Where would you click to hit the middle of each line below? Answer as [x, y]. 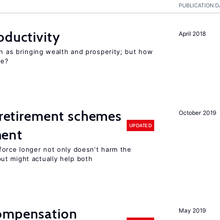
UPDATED [140, 125]
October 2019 [197, 113]
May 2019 [192, 210]
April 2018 [192, 34]
